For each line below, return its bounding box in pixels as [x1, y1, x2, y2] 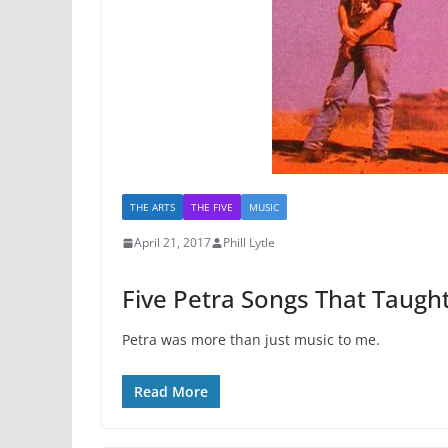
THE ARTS [130, 200, 175, 215]
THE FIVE [191, 200, 233, 215]
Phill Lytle [223, 234, 275, 252]
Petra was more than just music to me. [122, 330, 380, 350]
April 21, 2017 [134, 234, 211, 252]
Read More [134, 382, 208, 402]
